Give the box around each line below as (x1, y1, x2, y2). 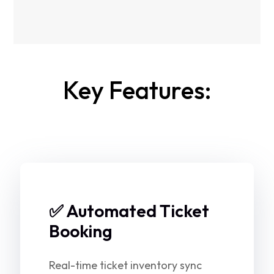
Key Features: (62, 75, 212, 105)
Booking (49, 220, 113, 242)
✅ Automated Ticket (49, 200, 209, 221)
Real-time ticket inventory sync (49, 258, 202, 272)
